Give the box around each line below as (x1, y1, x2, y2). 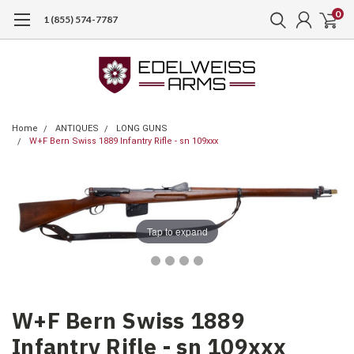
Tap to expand (146, 224, 208, 239)
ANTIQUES (55, 123, 99, 134)
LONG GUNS (116, 123, 168, 134)
